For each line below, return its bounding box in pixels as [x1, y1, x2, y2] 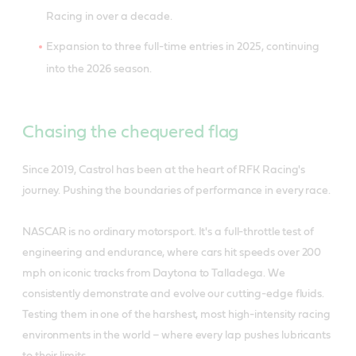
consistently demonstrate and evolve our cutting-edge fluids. [22, 288, 324, 300]
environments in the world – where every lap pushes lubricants [22, 330, 331, 342]
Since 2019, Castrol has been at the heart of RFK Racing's [22, 164, 306, 176]
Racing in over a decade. [46, 11, 172, 23]
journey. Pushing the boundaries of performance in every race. [22, 185, 331, 197]
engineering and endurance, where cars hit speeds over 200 [22, 247, 322, 259]
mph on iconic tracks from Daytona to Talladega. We [22, 268, 285, 280]
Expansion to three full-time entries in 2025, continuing [46, 41, 319, 53]
